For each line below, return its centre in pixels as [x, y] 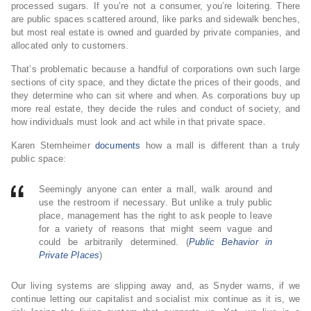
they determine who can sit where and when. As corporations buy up [155, 95]
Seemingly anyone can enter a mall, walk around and [155, 189]
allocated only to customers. [70, 45]
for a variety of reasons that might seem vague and [155, 229]
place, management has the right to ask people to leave [155, 216]
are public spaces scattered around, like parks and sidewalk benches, [155, 19]
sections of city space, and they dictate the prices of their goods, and [155, 82]
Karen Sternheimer [53, 145]
